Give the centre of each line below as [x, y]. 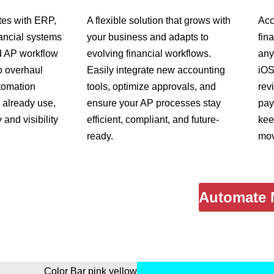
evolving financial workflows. [149, 54]
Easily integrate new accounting [156, 70]
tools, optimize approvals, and [151, 87]
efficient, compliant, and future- [153, 120]
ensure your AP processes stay [154, 103]
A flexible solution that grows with [159, 21]
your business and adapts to [148, 37]
